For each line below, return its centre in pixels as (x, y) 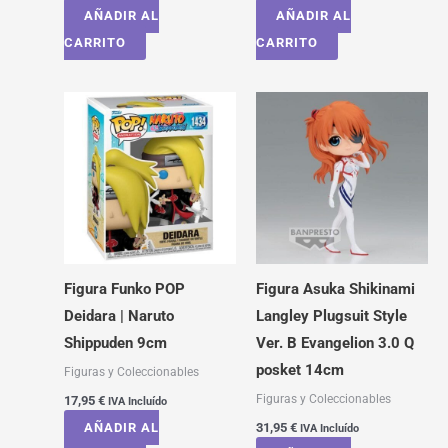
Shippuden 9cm (115, 343)
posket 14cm (299, 370)
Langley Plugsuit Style (331, 316)
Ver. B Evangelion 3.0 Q (334, 343)
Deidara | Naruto (118, 316)
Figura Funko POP (124, 289)
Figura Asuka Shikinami (335, 289)
